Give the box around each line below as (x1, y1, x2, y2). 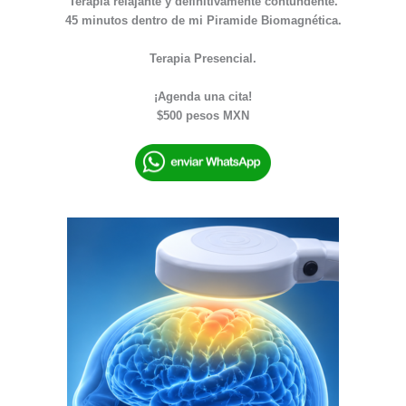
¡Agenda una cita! (154, 89, 252, 103)
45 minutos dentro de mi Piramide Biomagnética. (64, 13, 342, 27)
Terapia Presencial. (150, 51, 256, 65)
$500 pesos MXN (157, 108, 249, 122)
